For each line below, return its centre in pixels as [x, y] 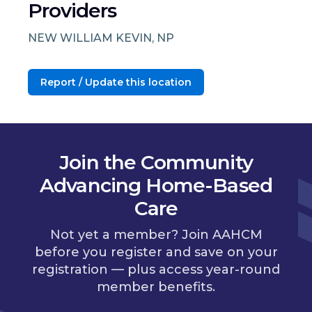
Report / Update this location [116, 82]
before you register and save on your [156, 252]
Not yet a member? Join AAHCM [156, 235]
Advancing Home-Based [156, 185]
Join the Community [156, 162]
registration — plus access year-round [156, 270]
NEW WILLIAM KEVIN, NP [101, 38]
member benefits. [156, 287]
